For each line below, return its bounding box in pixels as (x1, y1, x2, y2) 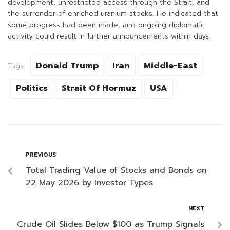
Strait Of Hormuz (62, 82, 136, 95)
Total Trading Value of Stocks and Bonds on (26, 164, 207, 177)
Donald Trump (36, 60, 99, 72)
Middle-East (144, 60, 197, 72)
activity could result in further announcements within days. (8, 31, 210, 42)
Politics (16, 82, 48, 95)
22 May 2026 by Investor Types (26, 177, 153, 189)
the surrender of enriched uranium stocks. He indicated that (8, 8, 218, 20)
